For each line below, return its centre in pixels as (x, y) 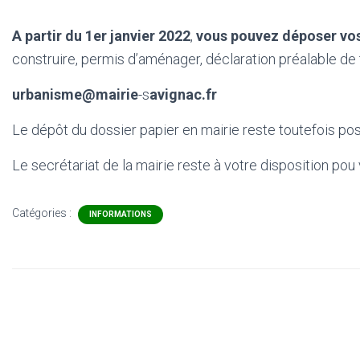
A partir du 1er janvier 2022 (101, 36)
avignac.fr (183, 94)
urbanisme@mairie (75, 94)
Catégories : (43, 213)
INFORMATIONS (121, 214)
